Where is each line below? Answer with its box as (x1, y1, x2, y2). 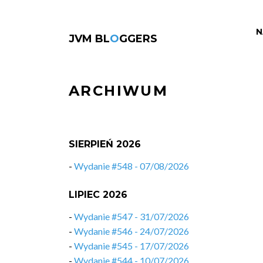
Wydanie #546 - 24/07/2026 (74, 225, 189, 237)
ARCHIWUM (69, 82, 168, 99)
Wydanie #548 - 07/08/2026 (74, 160, 189, 171)
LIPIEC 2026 (69, 189, 127, 200)
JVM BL (69, 32, 110, 45)
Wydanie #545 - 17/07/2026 (74, 240, 189, 251)
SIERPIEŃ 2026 (69, 139, 141, 150)
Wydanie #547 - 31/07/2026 (74, 211, 189, 222)
